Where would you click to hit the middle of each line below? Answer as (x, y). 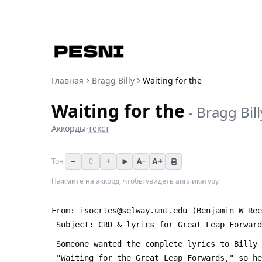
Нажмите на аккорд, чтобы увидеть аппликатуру (135, 181)
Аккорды (69, 128)
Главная (68, 80)
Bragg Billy (113, 80)
